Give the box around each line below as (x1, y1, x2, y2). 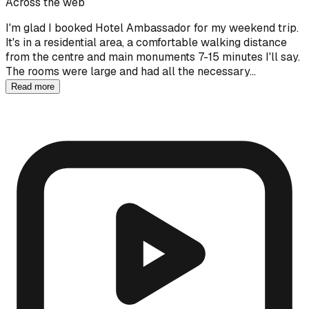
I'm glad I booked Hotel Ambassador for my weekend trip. (6, 20, 299, 35)
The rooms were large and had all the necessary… (6, 63, 256, 79)
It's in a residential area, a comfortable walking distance (6, 34, 287, 50)
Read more (11, 81, 54, 92)
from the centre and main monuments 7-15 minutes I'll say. (6, 49, 300, 64)
